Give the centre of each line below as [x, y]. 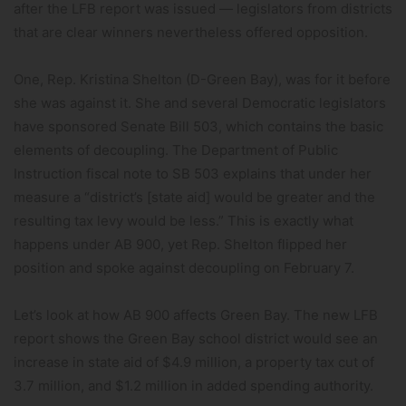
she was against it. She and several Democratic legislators [200, 103]
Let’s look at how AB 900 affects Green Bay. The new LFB [196, 315]
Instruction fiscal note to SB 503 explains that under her [193, 174]
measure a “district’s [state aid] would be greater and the [194, 197]
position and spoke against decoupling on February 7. [184, 268]
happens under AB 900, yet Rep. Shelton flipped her [180, 244]
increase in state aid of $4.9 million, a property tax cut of [194, 362]
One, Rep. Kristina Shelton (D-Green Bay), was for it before [202, 79]
